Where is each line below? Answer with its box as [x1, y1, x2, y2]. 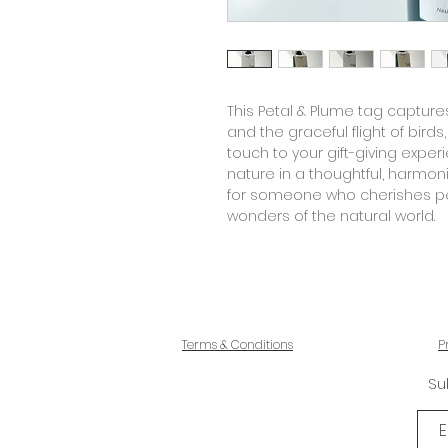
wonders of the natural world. [227, 206, 435, 227]
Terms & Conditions [182, 335, 293, 353]
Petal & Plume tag [258, 101, 383, 122]
